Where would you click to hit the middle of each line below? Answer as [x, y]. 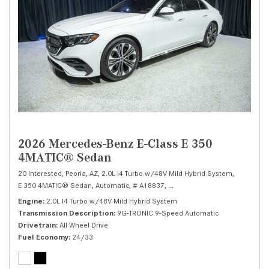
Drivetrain [37, 225]
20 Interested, [41, 173]
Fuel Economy [43, 237]
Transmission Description [66, 213]
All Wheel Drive [84, 225]
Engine [30, 201]
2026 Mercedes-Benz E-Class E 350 [115, 144]
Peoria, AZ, [83, 173]
